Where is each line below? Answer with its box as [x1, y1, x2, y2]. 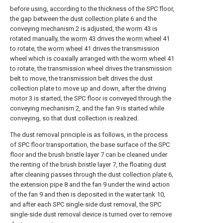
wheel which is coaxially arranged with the [10, 55, 131, 62]
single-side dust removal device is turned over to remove [10, 211, 172, 218]
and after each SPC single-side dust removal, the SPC [10, 201, 161, 208]
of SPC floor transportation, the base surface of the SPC [10, 141, 170, 148]
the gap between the [10, 15, 70, 22]
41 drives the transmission [83, 45, 159, 52]
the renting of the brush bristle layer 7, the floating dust [10, 161, 166, 168]
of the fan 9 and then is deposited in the [10, 191, 125, 198]
